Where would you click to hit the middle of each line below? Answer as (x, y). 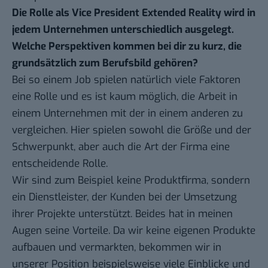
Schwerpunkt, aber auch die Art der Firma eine (121, 147)
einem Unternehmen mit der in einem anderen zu (127, 114)
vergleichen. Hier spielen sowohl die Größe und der (132, 130)
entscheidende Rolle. (60, 164)
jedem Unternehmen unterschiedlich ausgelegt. (123, 30)
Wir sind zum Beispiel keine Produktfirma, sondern (131, 181)
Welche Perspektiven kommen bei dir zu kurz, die (127, 47)
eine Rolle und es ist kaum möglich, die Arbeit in (125, 97)
